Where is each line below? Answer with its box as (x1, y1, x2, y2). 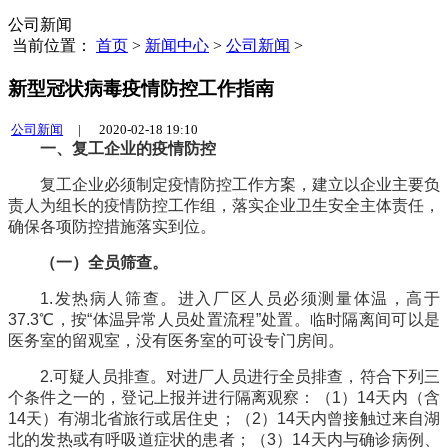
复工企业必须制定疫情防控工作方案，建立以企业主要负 (40, 176, 440, 194)
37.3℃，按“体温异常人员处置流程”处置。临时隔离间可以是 (8, 311, 440, 329)
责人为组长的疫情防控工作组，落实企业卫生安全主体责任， (8, 197, 440, 215)
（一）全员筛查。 (40, 254, 168, 272)
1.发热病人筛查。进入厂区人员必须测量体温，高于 (40, 290, 440, 308)
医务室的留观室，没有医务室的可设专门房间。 (8, 332, 344, 350)
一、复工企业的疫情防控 (40, 140, 216, 158)
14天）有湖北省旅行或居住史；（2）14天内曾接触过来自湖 (8, 410, 440, 428)
